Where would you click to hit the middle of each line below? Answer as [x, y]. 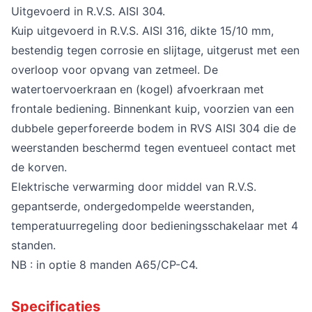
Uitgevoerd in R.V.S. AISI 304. [88, 11]
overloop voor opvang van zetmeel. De [115, 69]
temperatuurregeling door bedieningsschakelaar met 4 [155, 225]
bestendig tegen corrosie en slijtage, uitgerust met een [155, 50]
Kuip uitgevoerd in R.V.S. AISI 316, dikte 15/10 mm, [142, 30]
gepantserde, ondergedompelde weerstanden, [133, 206]
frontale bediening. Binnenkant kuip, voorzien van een [153, 108]
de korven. [39, 167]
